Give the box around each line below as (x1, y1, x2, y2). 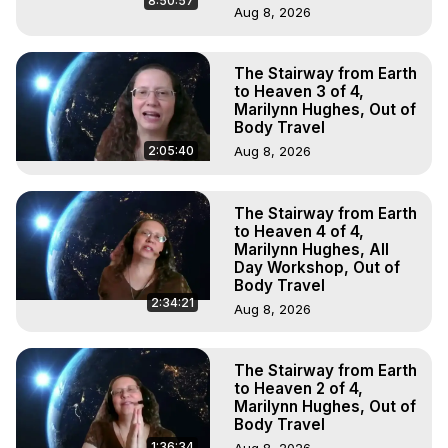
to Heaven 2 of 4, (234, 378, 363, 398)
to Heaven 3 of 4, (234, 82, 364, 102)
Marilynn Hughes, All (234, 239, 389, 259)
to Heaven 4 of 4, (234, 221, 364, 241)
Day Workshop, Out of (234, 257, 400, 277)
